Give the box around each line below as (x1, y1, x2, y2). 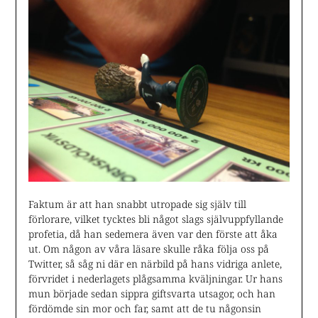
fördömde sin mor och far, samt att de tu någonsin (28, 301, 261, 315)
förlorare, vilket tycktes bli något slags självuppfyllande (28, 212, 283, 226)
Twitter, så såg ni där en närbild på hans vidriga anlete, (28, 256, 282, 270)
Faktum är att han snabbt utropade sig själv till (28, 197, 246, 211)
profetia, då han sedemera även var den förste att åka (28, 226, 278, 241)
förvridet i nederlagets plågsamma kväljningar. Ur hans (28, 271, 283, 285)
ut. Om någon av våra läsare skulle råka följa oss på (28, 241, 269, 256)
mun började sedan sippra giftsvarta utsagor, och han (28, 286, 275, 300)
